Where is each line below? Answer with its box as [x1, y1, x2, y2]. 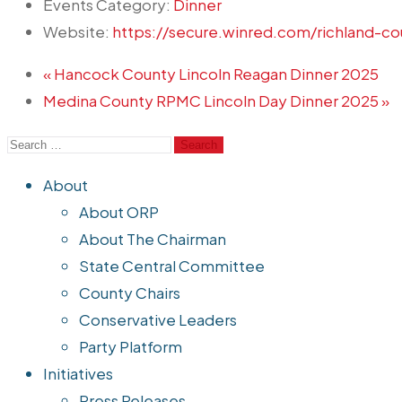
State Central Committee [79, 256, 265, 276]
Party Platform [79, 336, 182, 357]
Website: [43, 22, 109, 42]
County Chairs [79, 283, 180, 303]
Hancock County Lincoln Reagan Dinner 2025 [51, 64, 379, 84]
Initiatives [43, 363, 113, 384]
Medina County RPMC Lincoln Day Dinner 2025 [43, 91, 381, 111]
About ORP [79, 202, 159, 223]
